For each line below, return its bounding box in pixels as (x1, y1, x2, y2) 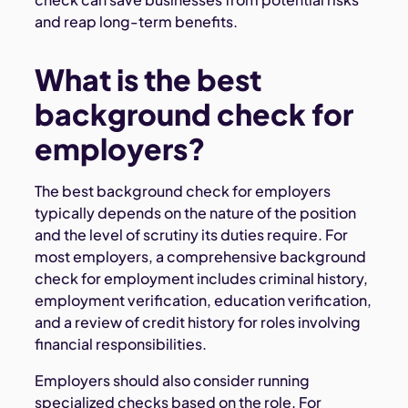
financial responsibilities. (35, 334, 208, 354)
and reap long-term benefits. (35, 12, 239, 32)
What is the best (35, 61, 262, 98)
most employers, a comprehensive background (35, 247, 367, 267)
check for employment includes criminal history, (35, 269, 369, 289)
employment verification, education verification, (35, 291, 372, 311)
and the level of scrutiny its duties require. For (35, 225, 349, 245)
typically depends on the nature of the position (35, 203, 357, 223)
